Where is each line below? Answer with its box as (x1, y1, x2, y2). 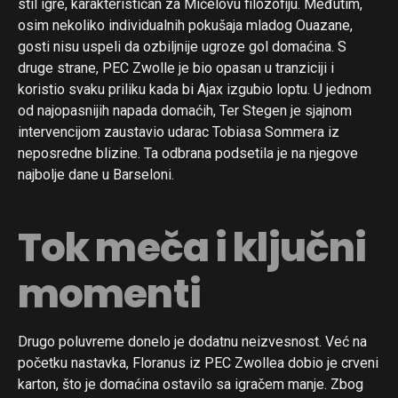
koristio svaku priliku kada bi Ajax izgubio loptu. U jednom (18, 81, 371, 99)
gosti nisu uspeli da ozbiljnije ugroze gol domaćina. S (18, 38, 346, 56)
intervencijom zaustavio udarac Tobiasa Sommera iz (18, 123, 339, 141)
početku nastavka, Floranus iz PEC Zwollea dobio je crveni (18, 354, 378, 372)
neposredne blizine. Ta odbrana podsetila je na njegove (18, 145, 358, 163)
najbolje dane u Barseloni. (18, 166, 174, 184)
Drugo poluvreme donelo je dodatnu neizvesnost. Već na (18, 333, 367, 351)
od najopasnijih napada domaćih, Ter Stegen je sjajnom (18, 102, 352, 120)
